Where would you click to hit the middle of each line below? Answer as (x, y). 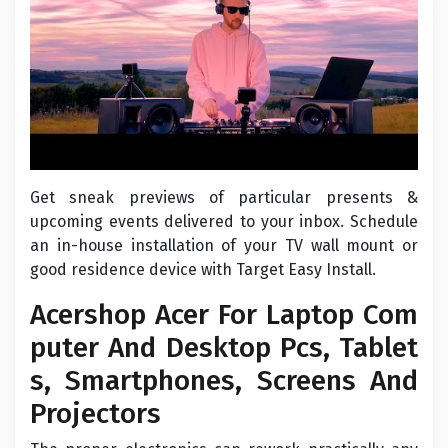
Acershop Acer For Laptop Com (224, 314)
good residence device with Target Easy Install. (203, 269)
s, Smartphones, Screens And (224, 380)
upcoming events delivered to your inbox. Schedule (224, 221)
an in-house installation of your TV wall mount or (224, 245)
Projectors (95, 413)
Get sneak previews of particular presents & (224, 197)
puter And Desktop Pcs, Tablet (224, 347)
